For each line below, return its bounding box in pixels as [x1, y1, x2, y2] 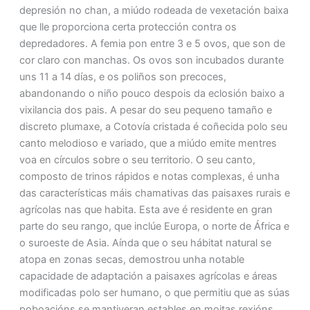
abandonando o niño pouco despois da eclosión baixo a [19, 87, 284, 100]
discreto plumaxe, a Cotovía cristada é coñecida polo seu [19, 120, 287, 134]
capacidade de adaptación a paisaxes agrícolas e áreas [19, 270, 277, 283]
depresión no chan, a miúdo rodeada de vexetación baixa [19, 4, 289, 17]
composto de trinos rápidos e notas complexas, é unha [19, 170, 280, 183]
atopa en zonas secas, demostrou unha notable [19, 253, 244, 266]
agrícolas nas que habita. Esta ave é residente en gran [19, 203, 273, 217]
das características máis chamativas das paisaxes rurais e [19, 187, 290, 200]
